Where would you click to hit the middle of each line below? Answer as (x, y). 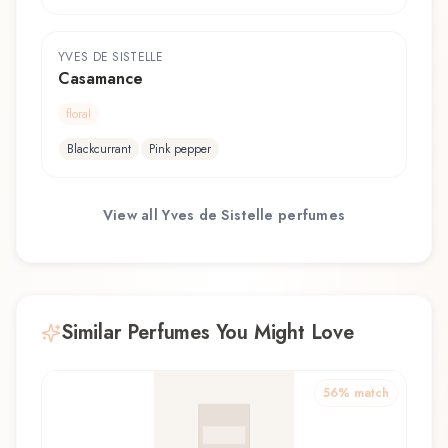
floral (78, 113)
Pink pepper (180, 148)
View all (132, 215)
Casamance (100, 78)
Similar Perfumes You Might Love (207, 332)
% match (363, 392)
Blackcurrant (99, 148)
